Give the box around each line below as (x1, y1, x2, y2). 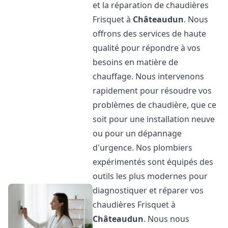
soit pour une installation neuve (93, 113, 215, 125)
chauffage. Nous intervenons (93, 71, 205, 82)
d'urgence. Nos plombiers (93, 142, 193, 153)
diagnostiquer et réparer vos (93, 185, 204, 196)
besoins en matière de (93, 56, 179, 68)
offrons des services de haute (93, 28, 207, 39)
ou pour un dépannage (93, 128, 182, 139)
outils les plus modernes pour (93, 170, 208, 182)
